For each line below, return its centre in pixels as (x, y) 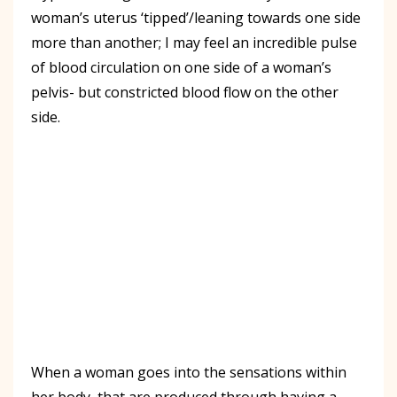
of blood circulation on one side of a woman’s (181, 67)
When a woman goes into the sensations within (189, 372)
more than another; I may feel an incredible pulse (194, 42)
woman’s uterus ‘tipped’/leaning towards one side (196, 17)
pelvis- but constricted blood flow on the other (185, 92)
